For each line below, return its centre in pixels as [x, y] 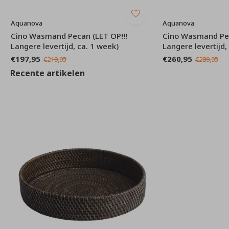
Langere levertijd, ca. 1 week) [64, 46]
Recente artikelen [48, 73]
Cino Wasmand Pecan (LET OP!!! [69, 36]
